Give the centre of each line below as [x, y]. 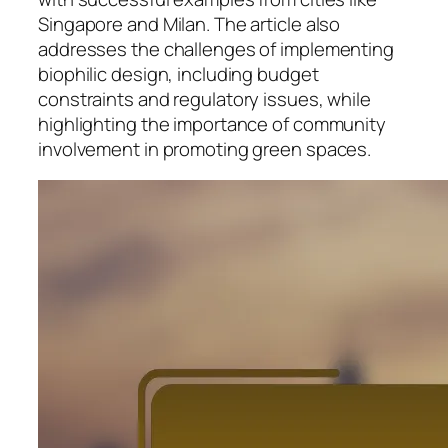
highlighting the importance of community [212, 123]
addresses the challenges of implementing [216, 48]
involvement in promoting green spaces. [205, 148]
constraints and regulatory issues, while [204, 98]
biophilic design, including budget [178, 73]
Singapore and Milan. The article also [189, 23]
